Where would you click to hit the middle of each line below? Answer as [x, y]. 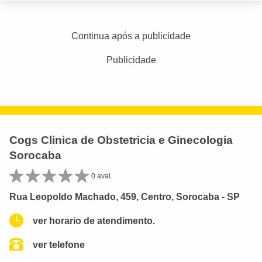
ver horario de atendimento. [94, 220]
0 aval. [102, 176]
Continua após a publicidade [131, 36]
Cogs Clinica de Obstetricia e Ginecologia [121, 140]
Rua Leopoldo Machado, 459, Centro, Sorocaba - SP [125, 196]
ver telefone [59, 244]
